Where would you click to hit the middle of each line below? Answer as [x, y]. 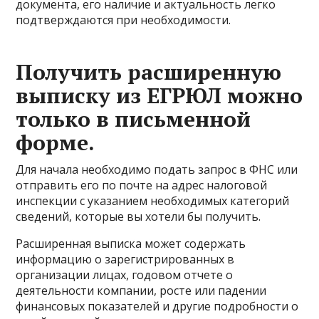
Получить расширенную [149, 72]
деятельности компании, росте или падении [141, 291]
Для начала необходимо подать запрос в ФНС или [157, 170]
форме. [56, 143]
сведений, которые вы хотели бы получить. [138, 217]
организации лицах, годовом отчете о [125, 275]
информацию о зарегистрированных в [125, 260]
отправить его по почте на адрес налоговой [142, 185]
